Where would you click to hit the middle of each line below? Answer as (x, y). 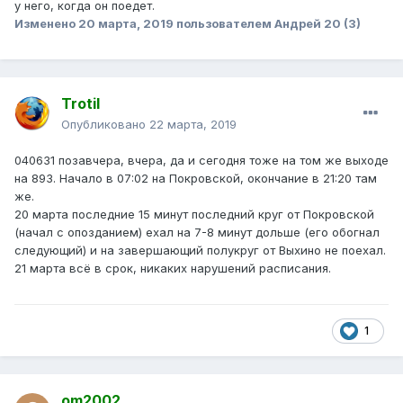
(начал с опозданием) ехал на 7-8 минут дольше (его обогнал (197, 233)
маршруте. (63, 14)
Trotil (81, 104)
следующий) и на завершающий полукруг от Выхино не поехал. (200, 251)
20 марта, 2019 (126, 23)
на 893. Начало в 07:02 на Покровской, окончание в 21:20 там (196, 179)
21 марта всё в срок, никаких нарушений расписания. (173, 269)
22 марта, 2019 (193, 125)
